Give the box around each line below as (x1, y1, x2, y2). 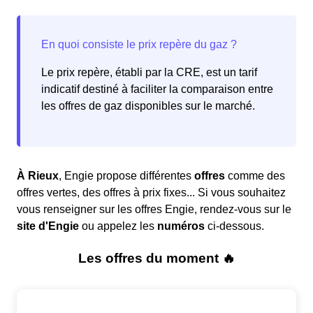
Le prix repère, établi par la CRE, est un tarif (41, 66, 257, 79)
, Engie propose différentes (59, 170, 194, 182)
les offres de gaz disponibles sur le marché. (41, 100, 255, 112)
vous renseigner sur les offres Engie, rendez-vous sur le (17, 203, 291, 216)
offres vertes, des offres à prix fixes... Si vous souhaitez (17, 187, 286, 199)
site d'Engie (17, 220, 79, 233)
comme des (225, 170, 285, 182)
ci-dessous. (205, 220, 264, 233)
